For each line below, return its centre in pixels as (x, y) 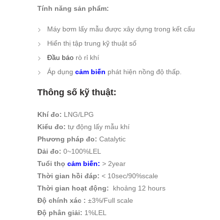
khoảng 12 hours (137, 188)
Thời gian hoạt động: (73, 188)
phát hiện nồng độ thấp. (144, 72)
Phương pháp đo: (67, 139)
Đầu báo (60, 57)
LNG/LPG (78, 114)
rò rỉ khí (86, 57)
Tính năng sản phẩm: (73, 8)
